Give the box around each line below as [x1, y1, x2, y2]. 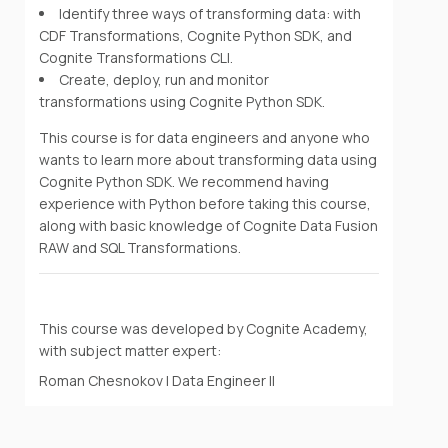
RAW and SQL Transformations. [39, 237, 242, 257]
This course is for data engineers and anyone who [39, 127, 371, 147]
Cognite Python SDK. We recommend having [39, 171, 330, 191]
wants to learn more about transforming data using [39, 149, 378, 169]
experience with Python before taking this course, [39, 193, 372, 213]
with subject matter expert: [39, 340, 222, 360]
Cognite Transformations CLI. [39, 47, 234, 67]
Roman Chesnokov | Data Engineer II [39, 370, 276, 390]
